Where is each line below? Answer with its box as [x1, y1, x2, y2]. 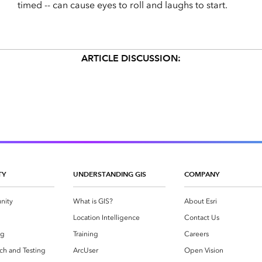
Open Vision [184, 246, 223, 255]
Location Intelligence [73, 213, 140, 222]
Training [73, 230, 98, 239]
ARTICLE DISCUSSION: [81, 53, 181, 64]
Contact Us [184, 213, 219, 222]
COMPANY [184, 170, 219, 179]
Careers [184, 230, 209, 239]
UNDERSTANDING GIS [73, 170, 146, 179]
